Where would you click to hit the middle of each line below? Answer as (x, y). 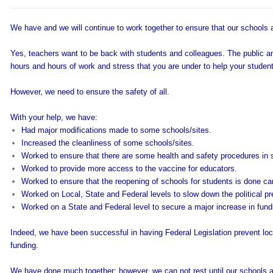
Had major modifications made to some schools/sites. (116, 130)
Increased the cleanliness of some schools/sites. (108, 143)
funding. (24, 245)
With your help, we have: (54, 117)
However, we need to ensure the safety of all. (90, 92)
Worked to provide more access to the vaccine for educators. (129, 168)
